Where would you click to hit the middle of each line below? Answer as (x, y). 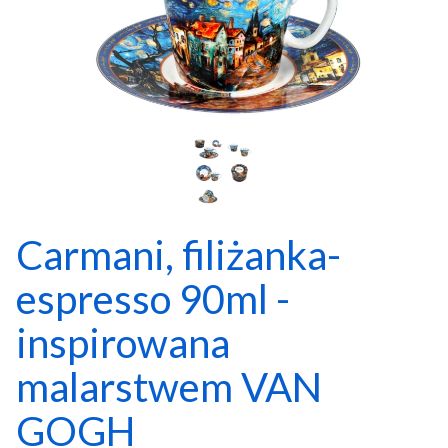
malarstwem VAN (169, 387)
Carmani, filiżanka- (178, 255)
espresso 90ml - (153, 299)
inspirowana (123, 343)
